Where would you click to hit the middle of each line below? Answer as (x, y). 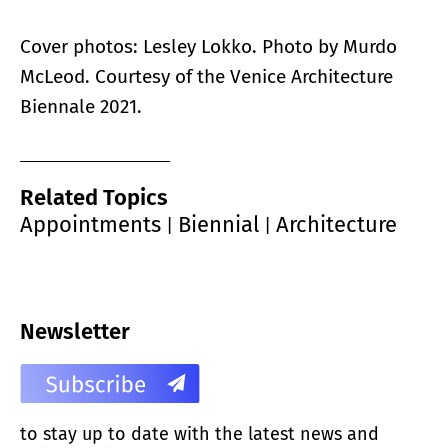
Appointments (90, 224)
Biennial (218, 224)
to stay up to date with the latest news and (199, 433)
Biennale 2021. (81, 106)
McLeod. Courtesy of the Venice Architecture (206, 76)
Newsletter (75, 331)
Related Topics (94, 197)
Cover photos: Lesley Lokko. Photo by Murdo (208, 46)
